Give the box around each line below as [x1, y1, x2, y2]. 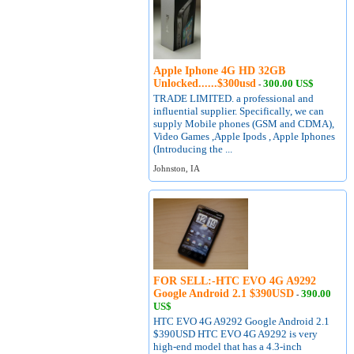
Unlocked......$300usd [153, 77, 257, 89]
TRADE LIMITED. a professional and [153, 92, 314, 104]
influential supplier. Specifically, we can [153, 105, 325, 117]
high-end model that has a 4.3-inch [153, 341, 303, 352]
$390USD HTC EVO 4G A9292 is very [153, 328, 318, 340]
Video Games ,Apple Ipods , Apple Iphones [153, 130, 336, 142]
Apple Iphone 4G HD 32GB [153, 65, 286, 77]
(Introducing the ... [153, 143, 233, 155]
